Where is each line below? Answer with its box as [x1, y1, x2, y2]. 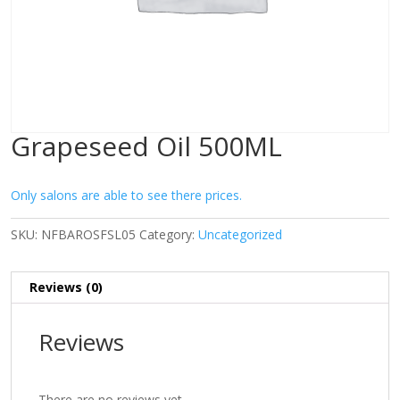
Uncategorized [198, 226, 282, 243]
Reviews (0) [29, 279, 103, 296]
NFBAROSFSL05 [41, 226, 136, 243]
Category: [139, 226, 198, 243]
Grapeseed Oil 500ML [11, 128, 282, 164]
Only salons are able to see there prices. [11, 187, 242, 204]
